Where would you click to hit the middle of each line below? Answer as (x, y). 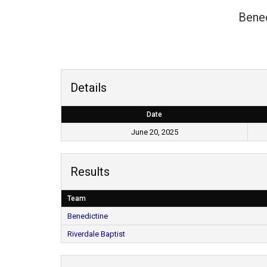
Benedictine (88, 216)
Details (89, 88)
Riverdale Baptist (96, 234)
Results (90, 172)
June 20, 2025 (154, 132)
